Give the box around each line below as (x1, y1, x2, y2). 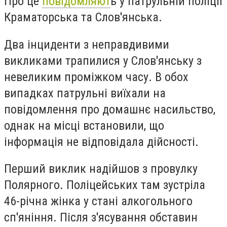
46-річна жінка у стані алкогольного (4, 194, 193, 209)
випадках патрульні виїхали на (4, 86, 166, 100)
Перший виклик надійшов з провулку (4, 162, 198, 176)
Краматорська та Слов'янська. (4, 10, 162, 24)
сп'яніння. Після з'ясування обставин (4, 210, 198, 225)
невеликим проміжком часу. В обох (4, 69, 188, 84)
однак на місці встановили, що (4, 118, 164, 133)
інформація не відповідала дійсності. (4, 134, 199, 149)
